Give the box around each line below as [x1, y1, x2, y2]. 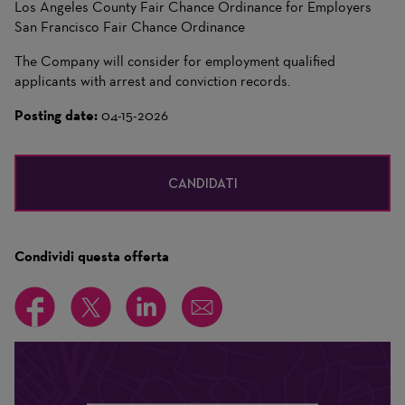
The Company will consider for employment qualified [14, 52, 335, 70]
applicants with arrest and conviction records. [14, 72, 290, 89]
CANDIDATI [167, 174, 238, 192]
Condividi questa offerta [14, 248, 169, 265]
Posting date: [14, 107, 101, 124]
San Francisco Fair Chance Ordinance [14, 18, 245, 35]
